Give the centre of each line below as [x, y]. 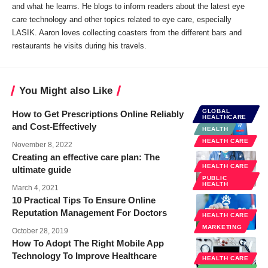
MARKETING [222, 227]
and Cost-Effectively [54, 127]
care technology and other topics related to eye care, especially [122, 20]
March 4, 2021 [35, 188]
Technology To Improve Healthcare [84, 256]
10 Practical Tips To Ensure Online [84, 200]
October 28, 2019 [40, 231]
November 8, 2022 [42, 145]
